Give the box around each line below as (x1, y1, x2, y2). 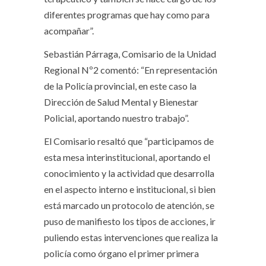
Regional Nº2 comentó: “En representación (44, 64, 217, 75)
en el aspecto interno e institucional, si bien (44, 183, 216, 195)
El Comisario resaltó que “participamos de (44, 135, 214, 147)
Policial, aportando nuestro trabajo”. (44, 112, 189, 123)
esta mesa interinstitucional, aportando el (44, 151, 210, 163)
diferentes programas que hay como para (44, 8, 210, 20)
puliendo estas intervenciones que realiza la (44, 231, 218, 243)
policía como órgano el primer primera (44, 247, 199, 259)
